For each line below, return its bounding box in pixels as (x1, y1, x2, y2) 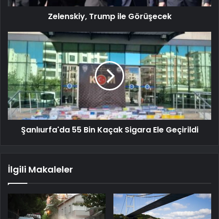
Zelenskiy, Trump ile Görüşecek (47, 11, 172, 22)
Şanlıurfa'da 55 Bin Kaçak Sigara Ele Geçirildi (21, 124, 198, 136)
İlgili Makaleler (8, 163, 73, 176)
